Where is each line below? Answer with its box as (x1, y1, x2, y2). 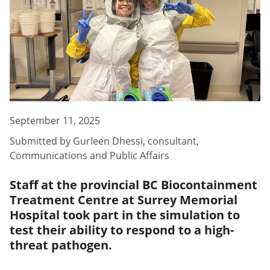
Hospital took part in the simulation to (10, 206, 240, 223)
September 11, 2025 (10, 113, 100, 127)
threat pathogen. (10, 236, 112, 253)
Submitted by (10, 134, 73, 148)
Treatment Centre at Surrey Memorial (10, 191, 237, 208)
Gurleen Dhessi (73, 134, 143, 148)
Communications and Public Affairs (10, 148, 169, 162)
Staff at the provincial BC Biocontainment (10, 176, 257, 193)
